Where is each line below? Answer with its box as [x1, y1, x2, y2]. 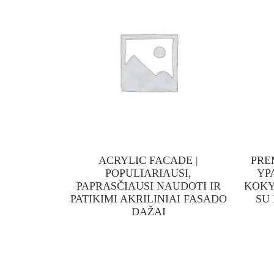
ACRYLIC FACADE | [98, 154, 198, 166]
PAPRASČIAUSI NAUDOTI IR [76, 180, 221, 192]
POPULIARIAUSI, [105, 167, 191, 179]
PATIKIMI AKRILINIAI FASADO [70, 193, 227, 205]
